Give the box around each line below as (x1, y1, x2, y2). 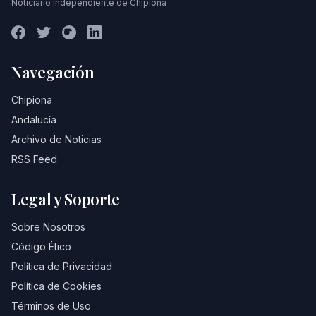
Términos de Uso (11, 300, 91, 312)
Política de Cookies (11, 280, 102, 292)
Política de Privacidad (11, 260, 112, 272)
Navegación (11, 61, 95, 83)
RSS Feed (11, 153, 57, 165)
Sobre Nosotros (11, 221, 85, 233)
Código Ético (11, 241, 71, 253)
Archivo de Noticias (11, 133, 102, 145)
